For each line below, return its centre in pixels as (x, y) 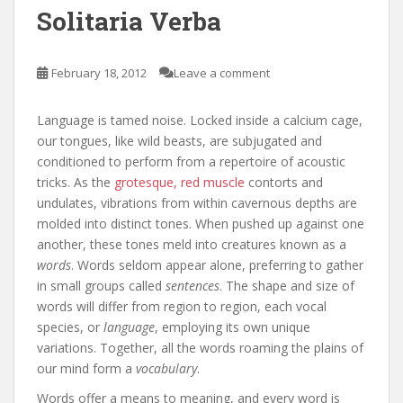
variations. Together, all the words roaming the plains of (200, 348)
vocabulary (166, 369)
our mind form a (86, 369)
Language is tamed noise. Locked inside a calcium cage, (200, 121)
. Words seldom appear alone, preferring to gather (217, 265)
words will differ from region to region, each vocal (182, 307)
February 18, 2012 (99, 73)
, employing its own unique (233, 327)
